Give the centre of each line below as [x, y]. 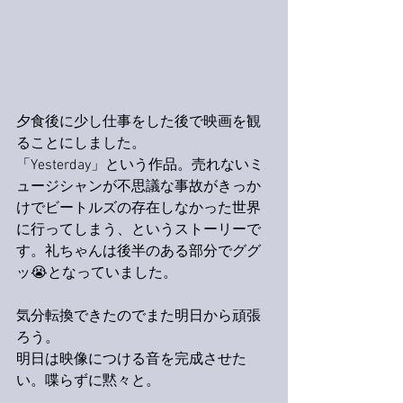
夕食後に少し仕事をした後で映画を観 [139, 122]
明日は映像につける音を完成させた [131, 360]
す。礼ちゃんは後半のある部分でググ [139, 252]
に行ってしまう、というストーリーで [139, 230]
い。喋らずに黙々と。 [88, 381]
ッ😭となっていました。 [97, 273]
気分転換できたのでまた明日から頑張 [139, 317]
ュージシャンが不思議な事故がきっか [139, 187]
